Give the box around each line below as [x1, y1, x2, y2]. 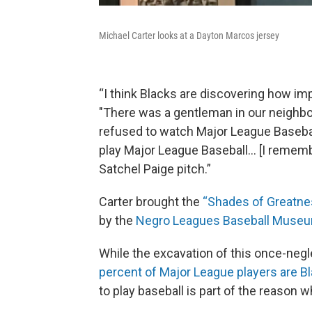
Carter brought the [99, 194, 203, 210]
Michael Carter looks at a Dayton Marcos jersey [99, 30, 279, 42]
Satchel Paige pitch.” [99, 162, 211, 177]
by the [99, 213, 136, 228]
